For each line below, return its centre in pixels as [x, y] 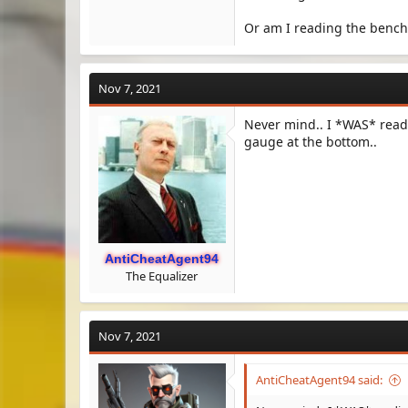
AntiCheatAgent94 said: [319, 380]
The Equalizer [162, 276]
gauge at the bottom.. [311, 142]
